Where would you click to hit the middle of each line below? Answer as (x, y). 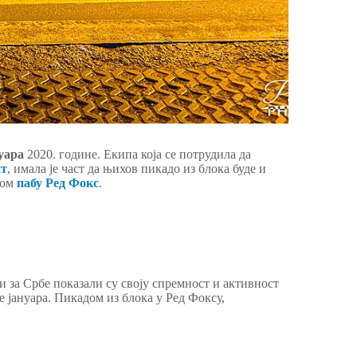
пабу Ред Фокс (58, 183)
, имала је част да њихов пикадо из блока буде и (137, 169)
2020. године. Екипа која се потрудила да (137, 155)
